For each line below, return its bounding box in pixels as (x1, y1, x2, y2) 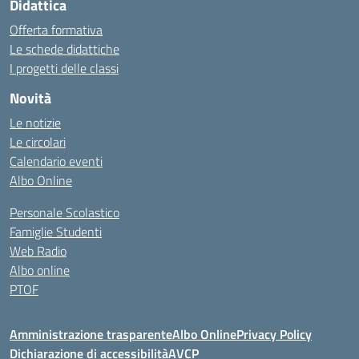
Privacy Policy (236, 325, 312, 344)
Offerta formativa (10, 20, 103, 39)
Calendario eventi (10, 151, 103, 171)
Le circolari (10, 132, 66, 151)
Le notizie (10, 113, 61, 132)
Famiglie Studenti (10, 222, 102, 241)
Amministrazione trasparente (10, 325, 172, 344)
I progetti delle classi (10, 58, 119, 78)
